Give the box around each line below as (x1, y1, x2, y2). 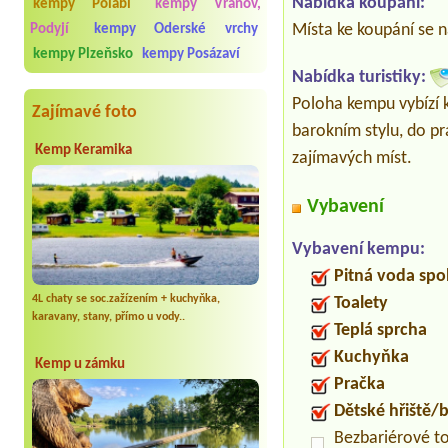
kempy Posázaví (142, 47, 240, 63)
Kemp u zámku (35, 357, 125, 373)
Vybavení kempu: (292, 240, 426, 260)
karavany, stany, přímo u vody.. (32, 311, 185, 324)
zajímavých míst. (292, 149, 413, 169)
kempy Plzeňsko (33, 47, 133, 63)
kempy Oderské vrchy (93, 22, 259, 38)
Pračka (334, 375, 386, 395)
